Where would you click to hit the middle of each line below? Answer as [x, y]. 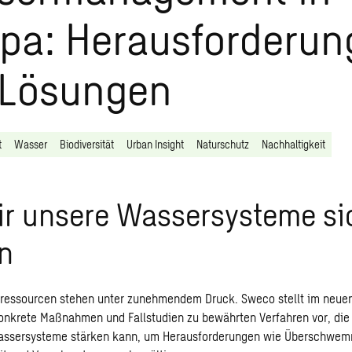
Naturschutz [223, 144]
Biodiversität [87, 144]
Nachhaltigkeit [293, 144]
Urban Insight [155, 144]
